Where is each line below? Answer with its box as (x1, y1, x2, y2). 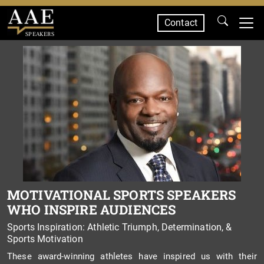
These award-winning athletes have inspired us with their (7, 251, 257, 262)
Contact (164, 17, 197, 28)
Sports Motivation (7, 233, 83, 245)
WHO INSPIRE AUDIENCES (7, 201, 176, 218)
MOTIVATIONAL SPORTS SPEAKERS (7, 186, 236, 203)
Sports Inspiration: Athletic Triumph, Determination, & (7, 222, 232, 233)
